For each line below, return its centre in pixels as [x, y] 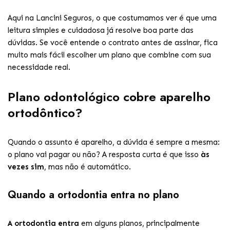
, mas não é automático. [88, 167]
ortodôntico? [45, 113]
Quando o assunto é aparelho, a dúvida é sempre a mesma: [114, 142]
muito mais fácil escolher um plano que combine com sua [109, 55]
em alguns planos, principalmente [139, 223]
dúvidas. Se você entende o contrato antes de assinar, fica [113, 43]
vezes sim [26, 167]
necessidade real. [39, 67]
